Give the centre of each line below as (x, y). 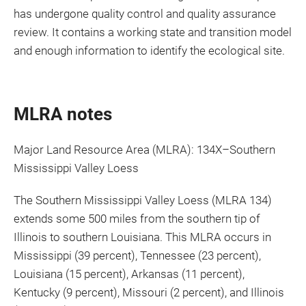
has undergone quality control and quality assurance (145, 14)
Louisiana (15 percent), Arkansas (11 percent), (129, 274)
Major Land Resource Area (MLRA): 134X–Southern (144, 150)
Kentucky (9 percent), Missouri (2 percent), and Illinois (149, 292)
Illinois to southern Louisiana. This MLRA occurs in (142, 237)
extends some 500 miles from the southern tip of (137, 219)
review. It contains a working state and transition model (153, 32)
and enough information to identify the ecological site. (149, 51)
